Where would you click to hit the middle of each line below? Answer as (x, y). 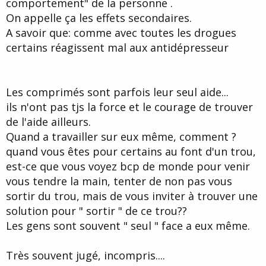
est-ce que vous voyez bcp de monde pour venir (128, 166)
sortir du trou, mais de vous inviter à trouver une (132, 196)
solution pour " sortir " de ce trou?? (96, 210)
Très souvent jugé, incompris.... (85, 255)
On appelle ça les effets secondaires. (99, 18)
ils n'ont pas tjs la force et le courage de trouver (129, 107)
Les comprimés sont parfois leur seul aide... (117, 92)
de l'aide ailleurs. (48, 121)
